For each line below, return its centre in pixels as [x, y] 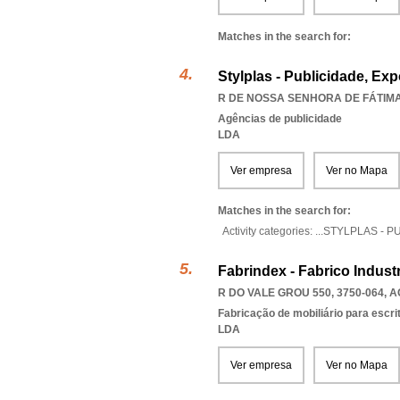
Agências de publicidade [280, 119]
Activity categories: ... [273, 231]
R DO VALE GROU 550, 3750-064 [301, 293]
